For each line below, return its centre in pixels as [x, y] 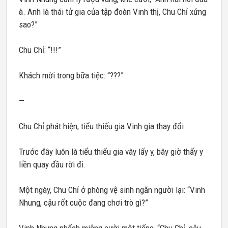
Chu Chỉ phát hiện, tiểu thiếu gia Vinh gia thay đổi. [103, 126]
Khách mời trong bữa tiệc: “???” [71, 75]
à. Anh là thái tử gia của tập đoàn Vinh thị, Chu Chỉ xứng [112, 12]
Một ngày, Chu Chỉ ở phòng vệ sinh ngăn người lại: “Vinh [112, 190]
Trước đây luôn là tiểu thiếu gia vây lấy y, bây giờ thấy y [111, 152]
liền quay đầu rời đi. [52, 164]
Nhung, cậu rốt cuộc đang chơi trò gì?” [83, 203]
